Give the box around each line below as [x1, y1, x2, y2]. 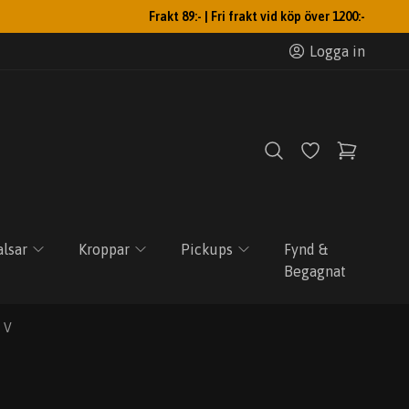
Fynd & [283, 241, 328, 257]
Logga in [309, 43, 365, 59]
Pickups [180, 241, 233, 257]
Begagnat [283, 263, 346, 279]
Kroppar [78, 241, 130, 257]
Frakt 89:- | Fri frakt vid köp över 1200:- [149, 9, 365, 24]
